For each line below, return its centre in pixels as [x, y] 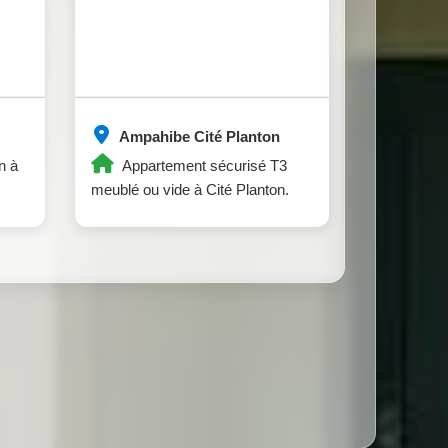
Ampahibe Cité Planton [198, 137]
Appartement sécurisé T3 [203, 166]
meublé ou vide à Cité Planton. [190, 190]
